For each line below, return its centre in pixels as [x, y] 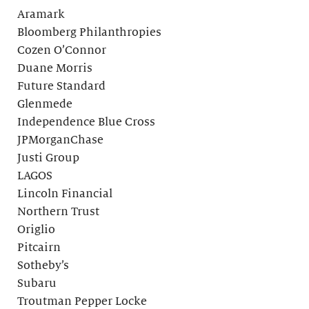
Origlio [36, 230]
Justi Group [48, 158]
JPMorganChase [60, 140]
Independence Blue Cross [86, 122]
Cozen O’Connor [62, 51]
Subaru [37, 284]
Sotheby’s [43, 266]
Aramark [41, 15]
